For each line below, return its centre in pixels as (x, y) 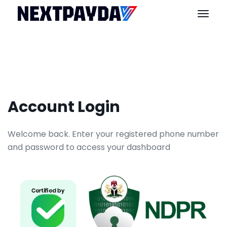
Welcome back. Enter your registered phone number (113, 134)
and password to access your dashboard (89, 147)
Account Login (64, 107)
